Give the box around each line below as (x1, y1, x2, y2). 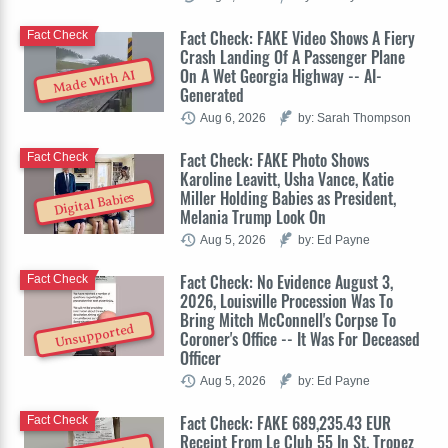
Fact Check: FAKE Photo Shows (180, 147, 369, 172)
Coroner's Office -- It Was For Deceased (180, 326, 420, 351)
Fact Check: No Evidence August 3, (180, 269, 393, 294)
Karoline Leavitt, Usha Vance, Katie (180, 166, 394, 191)
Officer (180, 345, 221, 370)
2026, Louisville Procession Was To (180, 288, 393, 313)
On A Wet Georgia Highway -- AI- (180, 63, 382, 88)
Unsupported (53, 321, 135, 350)
